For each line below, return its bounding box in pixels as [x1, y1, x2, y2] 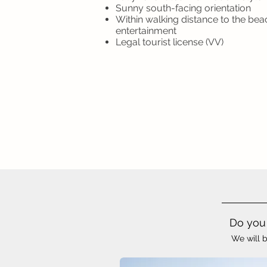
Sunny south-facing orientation [116, 2, 251, 14]
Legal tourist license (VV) [116, 36, 223, 48]
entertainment [116, 25, 176, 36]
